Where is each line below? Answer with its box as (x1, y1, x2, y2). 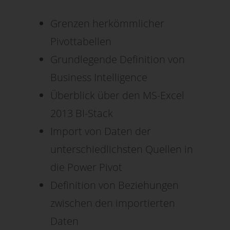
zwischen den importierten (50, 196, 176, 210)
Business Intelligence (50, 70, 148, 84)
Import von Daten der (50, 124, 151, 138)
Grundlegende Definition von (50, 52, 185, 66)
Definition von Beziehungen (50, 178, 179, 192)
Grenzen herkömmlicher (50, 16, 165, 30)
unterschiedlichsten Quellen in (50, 142, 194, 156)
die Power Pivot (50, 160, 123, 174)
